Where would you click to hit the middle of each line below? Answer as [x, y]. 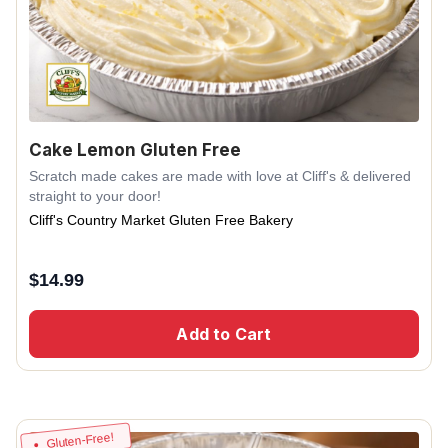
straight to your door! [95, 195]
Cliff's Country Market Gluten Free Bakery [161, 219]
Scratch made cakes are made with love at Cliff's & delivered [220, 175]
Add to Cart [224, 333]
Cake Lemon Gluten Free [135, 149]
